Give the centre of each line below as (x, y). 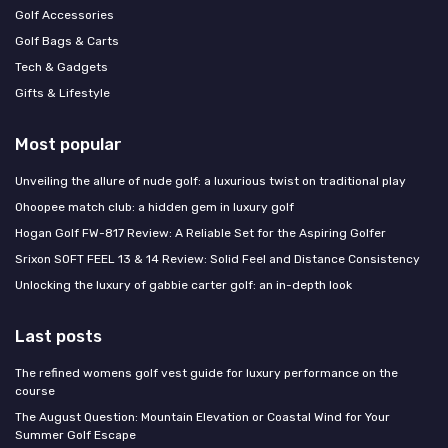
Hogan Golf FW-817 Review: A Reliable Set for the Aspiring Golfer (200, 233)
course (35, 391)
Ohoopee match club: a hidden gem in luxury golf (154, 207)
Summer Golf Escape (75, 435)
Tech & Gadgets (61, 67)
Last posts (58, 336)
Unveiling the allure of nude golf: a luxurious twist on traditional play (210, 181)
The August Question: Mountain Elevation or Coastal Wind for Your (202, 417)
